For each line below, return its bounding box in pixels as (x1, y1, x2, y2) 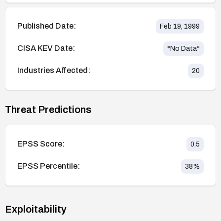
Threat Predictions (5, 104, 91, 115)
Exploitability (5, 203, 67, 215)
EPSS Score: (17, 140, 65, 148)
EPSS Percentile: (17, 162, 80, 171)
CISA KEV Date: (17, 44, 75, 53)
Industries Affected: (17, 66, 90, 75)
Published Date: (17, 22, 76, 31)
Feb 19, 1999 (160, 22, 200, 30)
